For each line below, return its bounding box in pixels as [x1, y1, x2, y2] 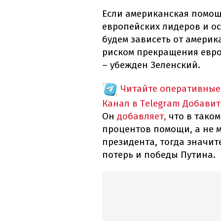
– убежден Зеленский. [102, 59, 200, 71]
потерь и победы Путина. [102, 149, 216, 161]
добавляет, [117, 110, 169, 122]
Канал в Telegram [102, 98, 180, 110]
